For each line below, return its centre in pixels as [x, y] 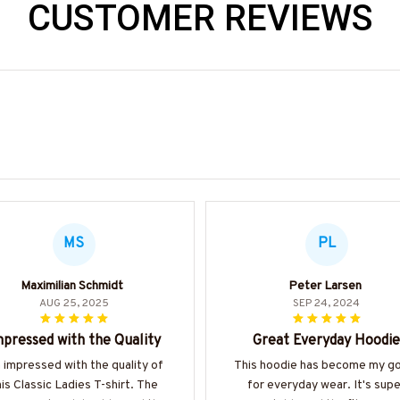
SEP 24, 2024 [326, 303]
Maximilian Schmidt [72, 286]
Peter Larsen [325, 286]
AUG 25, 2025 [74, 303]
